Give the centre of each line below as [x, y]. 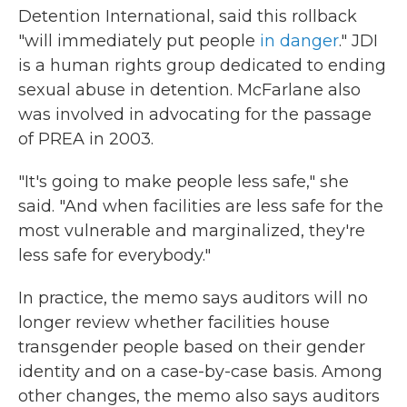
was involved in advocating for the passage [195, 114]
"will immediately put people [137, 41]
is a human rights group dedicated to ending [202, 65]
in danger [297, 41]
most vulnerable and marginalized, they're [192, 231]
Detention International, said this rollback [188, 16]
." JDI [358, 41]
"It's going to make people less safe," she [184, 182]
